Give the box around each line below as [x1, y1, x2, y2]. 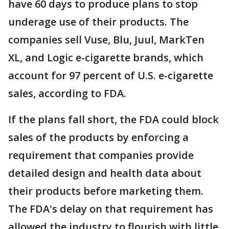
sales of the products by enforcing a [8, 130, 189, 144]
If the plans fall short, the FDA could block [8, 112, 219, 126]
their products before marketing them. [8, 184, 203, 198]
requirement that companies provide [8, 148, 194, 162]
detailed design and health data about [8, 166, 201, 180]
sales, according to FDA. [8, 86, 126, 100]
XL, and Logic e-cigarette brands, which [8, 51, 203, 64]
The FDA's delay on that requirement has [8, 202, 213, 216]
